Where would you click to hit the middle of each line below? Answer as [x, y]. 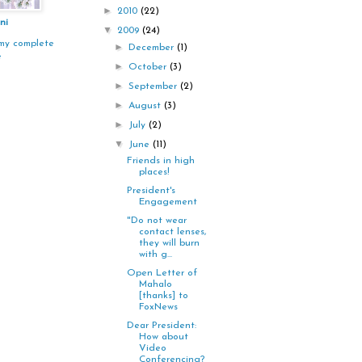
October [149, 67]
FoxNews [158, 307]
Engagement [168, 202]
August [147, 106]
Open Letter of [162, 274]
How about [163, 337]
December [153, 48]
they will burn [169, 244]
